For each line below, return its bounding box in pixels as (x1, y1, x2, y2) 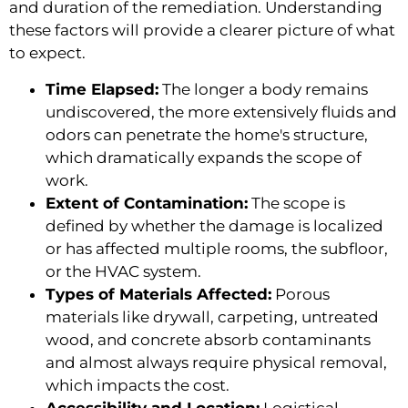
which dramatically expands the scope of (46, 148, 362, 167)
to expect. (9, 44, 86, 63)
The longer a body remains (158, 79, 368, 98)
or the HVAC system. (46, 261, 201, 280)
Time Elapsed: (46, 79, 158, 98)
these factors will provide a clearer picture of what (9, 21, 395, 40)
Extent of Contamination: (46, 193, 248, 212)
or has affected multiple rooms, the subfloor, (46, 239, 388, 258)
